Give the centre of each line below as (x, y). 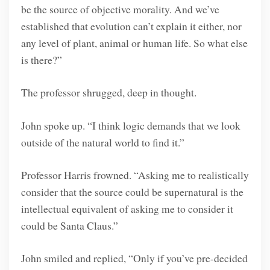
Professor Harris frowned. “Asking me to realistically (135, 174)
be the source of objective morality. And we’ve (120, 9)
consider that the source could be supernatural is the (132, 191)
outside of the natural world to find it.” (102, 142)
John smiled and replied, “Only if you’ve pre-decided (134, 258)
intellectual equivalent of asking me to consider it (127, 208)
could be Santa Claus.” (69, 225)
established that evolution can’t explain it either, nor (131, 26)
